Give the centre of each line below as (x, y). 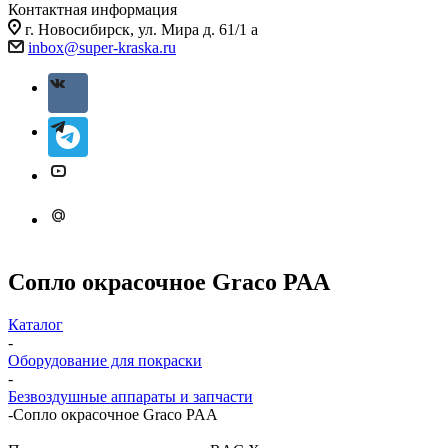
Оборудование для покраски (105, 360)
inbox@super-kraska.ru (102, 47)
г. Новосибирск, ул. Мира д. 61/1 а (141, 29)
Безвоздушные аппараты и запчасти (130, 396)
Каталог (35, 324)
